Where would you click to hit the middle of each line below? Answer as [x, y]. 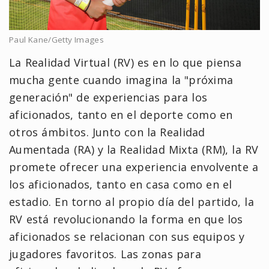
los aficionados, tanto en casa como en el [121, 184]
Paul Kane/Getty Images [56, 39]
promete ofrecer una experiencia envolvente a [134, 167]
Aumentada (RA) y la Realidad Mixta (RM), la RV [134, 149]
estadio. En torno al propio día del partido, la [131, 201]
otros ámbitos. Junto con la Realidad [107, 132]
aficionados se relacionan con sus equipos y [127, 236]
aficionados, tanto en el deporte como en [121, 114]
